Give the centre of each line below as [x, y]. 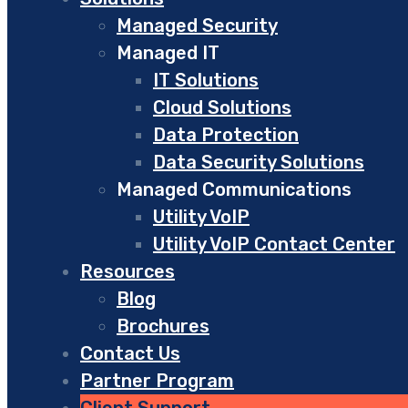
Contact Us [130, 354]
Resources [127, 272]
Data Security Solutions [259, 163]
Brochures [163, 326]
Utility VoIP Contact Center [274, 245]
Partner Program [157, 381]
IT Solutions [206, 81]
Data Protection [226, 135]
